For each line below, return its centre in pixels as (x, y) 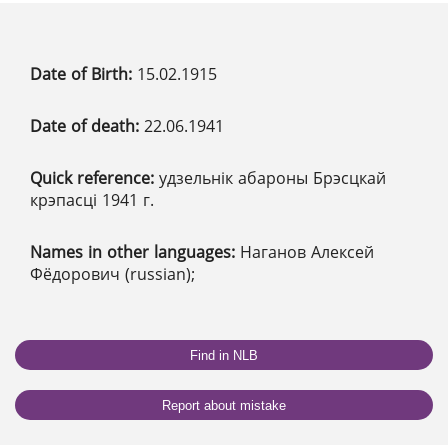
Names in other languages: (135, 252)
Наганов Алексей (307, 252)
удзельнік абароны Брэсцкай (272, 178)
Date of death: (87, 126)
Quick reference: (94, 178)
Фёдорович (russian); (112, 274)
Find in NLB (224, 355)
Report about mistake (224, 405)
